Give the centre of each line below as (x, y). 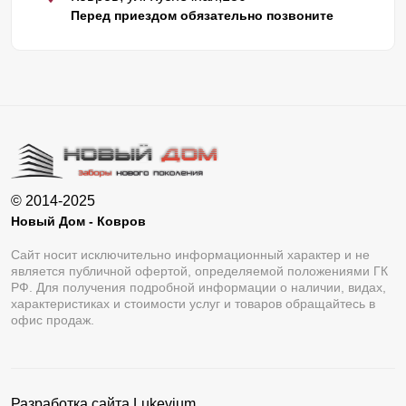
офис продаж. (53, 320)
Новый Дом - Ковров (78, 222)
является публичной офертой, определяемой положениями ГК (199, 271)
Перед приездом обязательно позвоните (202, 16)
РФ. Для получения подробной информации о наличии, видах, (198, 288)
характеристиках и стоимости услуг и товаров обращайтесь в (193, 304)
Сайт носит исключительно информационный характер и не (190, 255)
